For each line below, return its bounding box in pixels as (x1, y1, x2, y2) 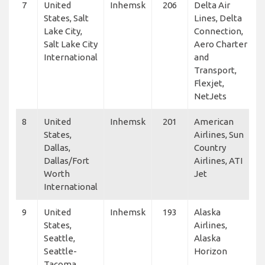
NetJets (194, 91, 227, 101)
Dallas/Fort (44, 155, 89, 166)
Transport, (194, 64, 237, 75)
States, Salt (44, 12, 89, 23)
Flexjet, (194, 77, 224, 88)
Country (194, 142, 226, 153)
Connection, (194, 25, 243, 36)
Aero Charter (194, 38, 247, 49)
